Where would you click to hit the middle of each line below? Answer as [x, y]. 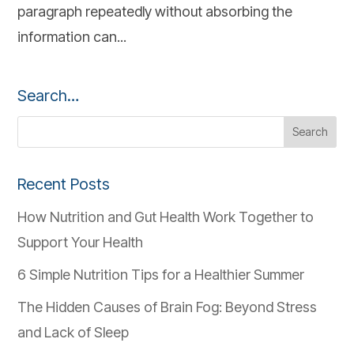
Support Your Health [81, 242]
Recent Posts [64, 184]
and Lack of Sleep [73, 332]
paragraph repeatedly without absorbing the [155, 11]
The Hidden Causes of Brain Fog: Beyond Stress [168, 307]
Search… [49, 95]
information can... [72, 36]
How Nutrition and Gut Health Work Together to [166, 217]
